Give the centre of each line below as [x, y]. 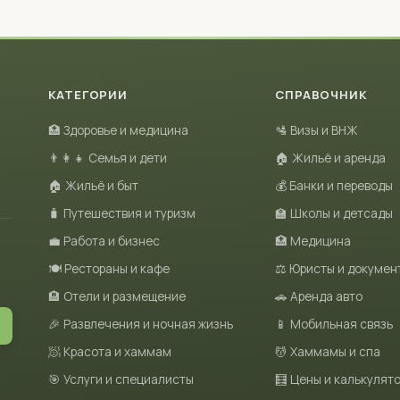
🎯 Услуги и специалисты [121, 379]
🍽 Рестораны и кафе [108, 269]
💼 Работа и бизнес [104, 241]
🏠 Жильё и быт [93, 186]
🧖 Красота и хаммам [109, 352]
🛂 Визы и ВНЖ [317, 130]
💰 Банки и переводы [334, 186]
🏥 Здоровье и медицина [118, 130]
